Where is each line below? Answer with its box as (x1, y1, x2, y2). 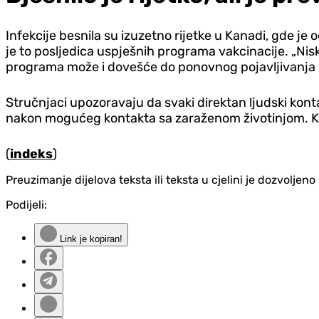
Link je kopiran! (57, 234, 122, 245)
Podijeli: (6, 198, 47, 212)
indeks (10, 146, 53, 162)
